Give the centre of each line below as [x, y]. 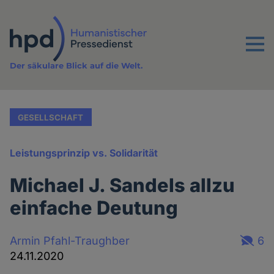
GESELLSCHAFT [51, 117]
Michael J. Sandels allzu [123, 185]
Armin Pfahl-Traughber [70, 240]
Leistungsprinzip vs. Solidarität [84, 153]
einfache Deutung [94, 208]
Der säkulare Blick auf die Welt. [76, 66]
